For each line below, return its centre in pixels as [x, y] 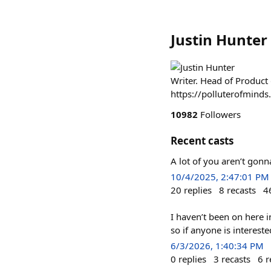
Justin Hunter [219, 40]
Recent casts [202, 141]
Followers [219, 114]
